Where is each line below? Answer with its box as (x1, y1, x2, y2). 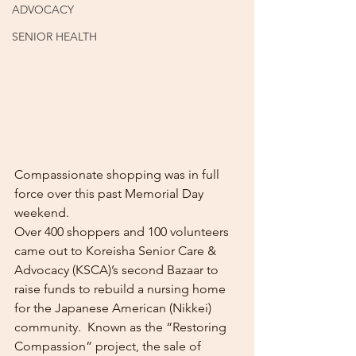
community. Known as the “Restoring (14, 319, 230, 335)
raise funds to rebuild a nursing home (14, 281, 229, 296)
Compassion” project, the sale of (14, 339, 204, 354)
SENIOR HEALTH (12, 29, 97, 44)
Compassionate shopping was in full (14, 167, 222, 182)
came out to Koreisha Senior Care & (14, 243, 219, 258)
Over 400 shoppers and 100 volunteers (14, 224, 232, 239)
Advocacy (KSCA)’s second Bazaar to (14, 262, 222, 277)
